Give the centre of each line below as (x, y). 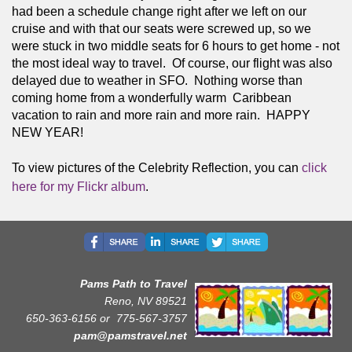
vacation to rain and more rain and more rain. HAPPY (161, 115)
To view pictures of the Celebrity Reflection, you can (157, 167)
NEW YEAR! (49, 132)
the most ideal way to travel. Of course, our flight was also (172, 63)
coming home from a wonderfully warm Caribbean (152, 97)
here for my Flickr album (79, 186)
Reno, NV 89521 (146, 301)
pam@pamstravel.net (130, 335)
